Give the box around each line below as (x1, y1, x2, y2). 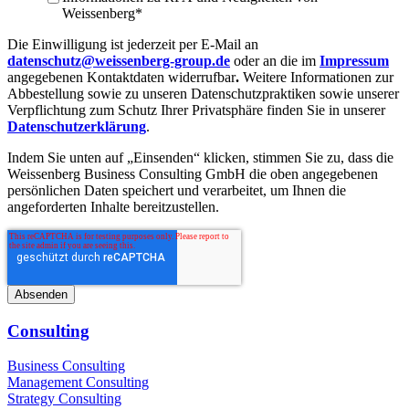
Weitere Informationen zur (243, 68, 393, 85)
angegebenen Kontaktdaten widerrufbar (7, 68, 236, 85)
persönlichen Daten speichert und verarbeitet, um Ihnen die (7, 182, 346, 198)
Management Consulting (7, 374, 149, 391)
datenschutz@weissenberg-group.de (7, 52, 230, 68)
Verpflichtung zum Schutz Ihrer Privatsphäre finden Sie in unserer (7, 101, 385, 118)
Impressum (320, 52, 389, 68)
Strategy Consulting (7, 391, 121, 407)
